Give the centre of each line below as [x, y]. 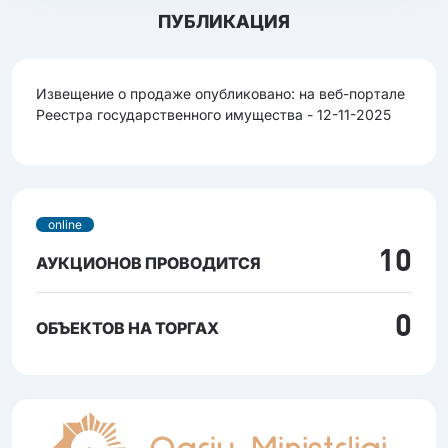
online [65, 225]
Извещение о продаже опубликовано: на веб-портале [220, 94]
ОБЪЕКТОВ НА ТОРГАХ [127, 328]
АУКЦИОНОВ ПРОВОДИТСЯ [148, 263]
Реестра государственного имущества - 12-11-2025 [213, 115]
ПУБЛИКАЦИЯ [224, 22]
